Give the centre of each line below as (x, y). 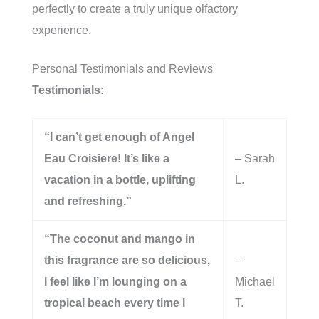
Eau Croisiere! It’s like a (107, 158)
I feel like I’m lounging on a (115, 282)
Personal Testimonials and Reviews (122, 69)
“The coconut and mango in (120, 239)
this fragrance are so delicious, (127, 260)
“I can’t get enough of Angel (119, 137)
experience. (62, 30)
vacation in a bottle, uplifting (120, 180)
